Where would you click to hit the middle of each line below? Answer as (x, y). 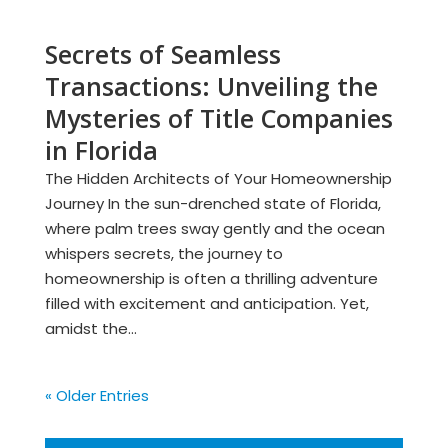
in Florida (101, 150)
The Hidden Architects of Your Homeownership (218, 178)
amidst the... (90, 328)
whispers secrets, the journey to (163, 253)
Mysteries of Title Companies (218, 118)
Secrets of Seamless (162, 54)
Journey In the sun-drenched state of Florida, (212, 203)
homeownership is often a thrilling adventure (211, 278)
